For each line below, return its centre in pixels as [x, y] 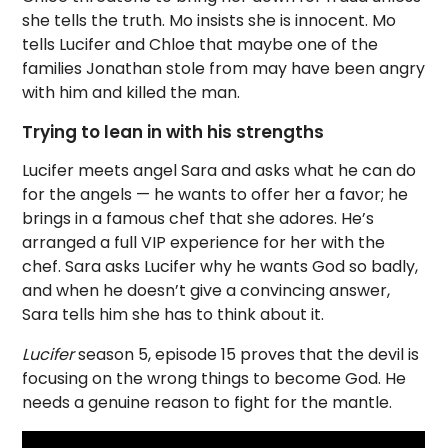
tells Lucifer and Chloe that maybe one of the [200, 44]
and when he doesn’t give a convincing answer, [206, 290]
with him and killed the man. [131, 92]
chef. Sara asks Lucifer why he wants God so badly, [220, 266]
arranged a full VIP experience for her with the [204, 242]
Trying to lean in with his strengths [175, 132]
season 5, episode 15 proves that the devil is [249, 354]
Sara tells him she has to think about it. [173, 314]
